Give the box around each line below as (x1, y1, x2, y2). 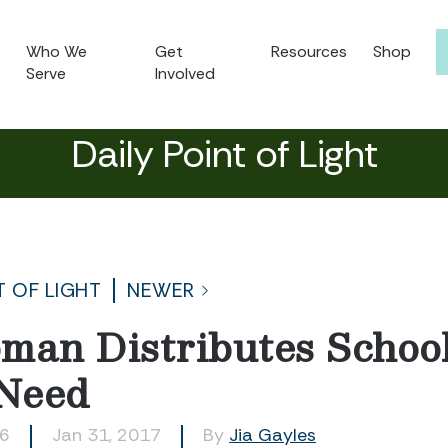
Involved (155, 63, 216, 84)
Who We (26, 41, 88, 62)
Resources (271, 41, 347, 62)
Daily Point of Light (70, 129, 378, 179)
